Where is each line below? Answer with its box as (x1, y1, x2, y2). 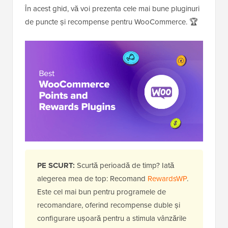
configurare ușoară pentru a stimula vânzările (37, 213, 186, 224)
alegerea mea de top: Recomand (37, 173, 148, 184)
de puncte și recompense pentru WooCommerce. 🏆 (25, 16, 198, 27)
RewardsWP (148, 173, 187, 184)
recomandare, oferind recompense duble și (37, 199, 180, 211)
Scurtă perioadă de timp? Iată (77, 160, 174, 171)
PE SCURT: (37, 160, 77, 172)
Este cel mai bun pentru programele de (37, 186, 166, 197)
